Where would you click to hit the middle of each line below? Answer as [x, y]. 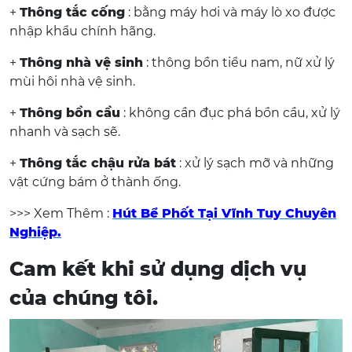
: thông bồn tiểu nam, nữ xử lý [239, 62]
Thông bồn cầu [70, 113]
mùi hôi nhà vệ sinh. [72, 81]
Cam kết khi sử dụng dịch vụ [158, 269]
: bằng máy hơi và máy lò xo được [230, 12]
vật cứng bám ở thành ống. [95, 182]
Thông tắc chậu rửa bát [98, 163]
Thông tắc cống [72, 12]
